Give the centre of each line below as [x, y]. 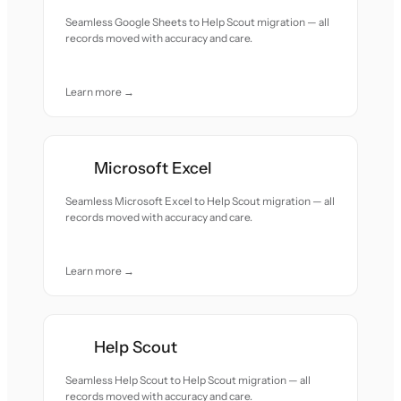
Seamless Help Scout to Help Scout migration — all [188, 380]
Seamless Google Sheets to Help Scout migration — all [198, 22]
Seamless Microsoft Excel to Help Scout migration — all [200, 201]
